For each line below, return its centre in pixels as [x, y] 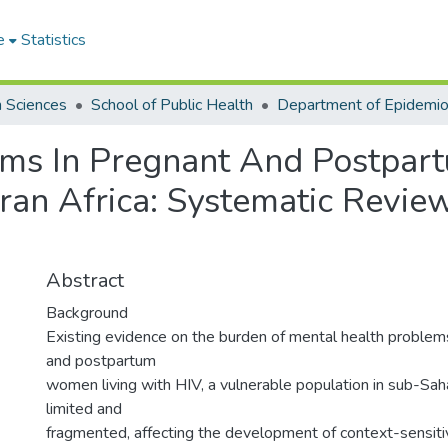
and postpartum [101, 361]
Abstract [85, 280]
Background [87, 313]
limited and [84, 409]
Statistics [53, 40]
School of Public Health [172, 105]
